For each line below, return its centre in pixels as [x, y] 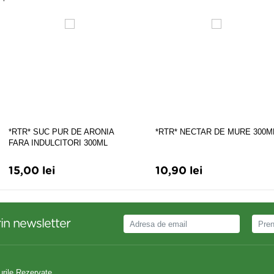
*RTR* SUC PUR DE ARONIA [61, 132]
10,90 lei [179, 171]
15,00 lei [32, 171]
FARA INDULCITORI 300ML [58, 143]
